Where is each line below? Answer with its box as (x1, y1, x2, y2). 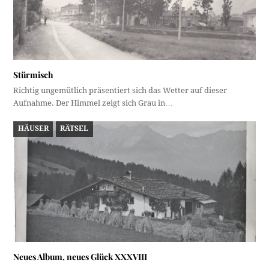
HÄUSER (17, 124, 49, 133)
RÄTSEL (60, 124, 89, 133)
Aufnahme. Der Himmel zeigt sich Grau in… (13, 98, 174, 107)
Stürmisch (13, 68, 54, 80)
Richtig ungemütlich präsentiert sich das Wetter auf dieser (13, 85, 228, 95)
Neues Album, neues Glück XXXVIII (13, 251, 148, 263)
